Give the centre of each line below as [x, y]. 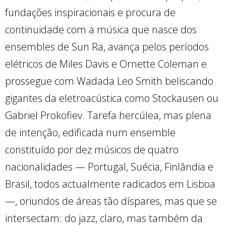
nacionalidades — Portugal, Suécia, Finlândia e [109, 167]
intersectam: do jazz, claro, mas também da [104, 218]
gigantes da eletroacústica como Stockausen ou [112, 98]
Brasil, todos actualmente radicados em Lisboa [110, 184]
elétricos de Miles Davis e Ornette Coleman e [106, 64]
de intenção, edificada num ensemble [90, 132]
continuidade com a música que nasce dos [101, 30]
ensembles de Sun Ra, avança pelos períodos [107, 47]
